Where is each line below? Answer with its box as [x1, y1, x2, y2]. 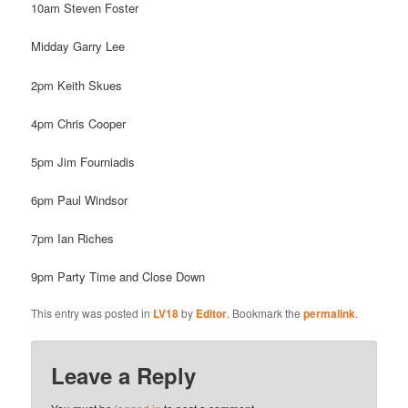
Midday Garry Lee [31, 37, 126, 56]
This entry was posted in [31, 305, 154, 321]
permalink [303, 305, 356, 322]
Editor [196, 305, 228, 322]
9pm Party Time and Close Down [31, 268, 206, 286]
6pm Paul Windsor [31, 190, 128, 209]
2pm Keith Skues [31, 76, 123, 94]
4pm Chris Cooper [31, 114, 127, 132]
